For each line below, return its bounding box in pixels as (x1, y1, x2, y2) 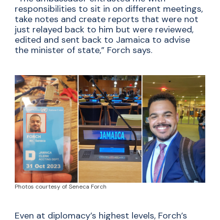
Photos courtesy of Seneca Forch (15, 182, 107, 191)
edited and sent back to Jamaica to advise (15, 34, 190, 46)
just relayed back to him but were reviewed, (15, 24, 193, 36)
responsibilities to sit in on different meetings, (15, 3, 203, 15)
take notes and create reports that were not (15, 13, 198, 26)
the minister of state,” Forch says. (15, 44, 152, 56)
